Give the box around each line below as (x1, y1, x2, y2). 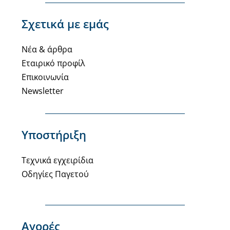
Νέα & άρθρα (21, 44, 72, 55)
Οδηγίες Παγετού (21, 168, 89, 180)
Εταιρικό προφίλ (21, 57, 85, 69)
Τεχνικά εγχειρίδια (21, 155, 93, 166)
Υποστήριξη (21, 127, 86, 143)
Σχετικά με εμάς (21, 16, 109, 32)
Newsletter (21, 85, 64, 97)
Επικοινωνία (21, 71, 69, 83)
